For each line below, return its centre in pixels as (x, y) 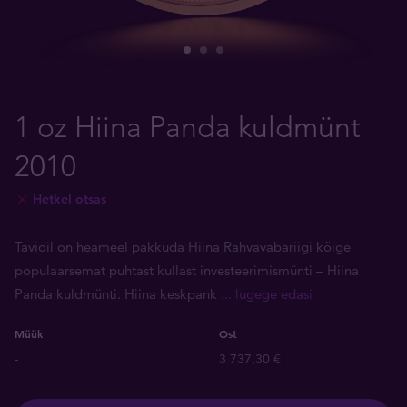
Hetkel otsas (69, 199)
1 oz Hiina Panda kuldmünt (188, 127)
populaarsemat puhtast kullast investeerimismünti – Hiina (187, 270)
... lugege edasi (267, 294)
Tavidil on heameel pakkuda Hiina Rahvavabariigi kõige (183, 247)
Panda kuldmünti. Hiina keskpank (118, 294)
